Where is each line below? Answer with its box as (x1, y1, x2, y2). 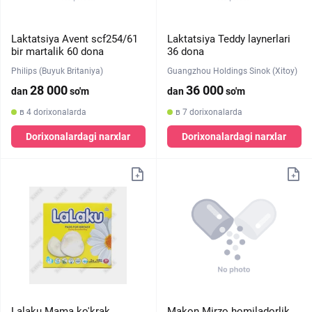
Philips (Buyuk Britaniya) (11, 66, 103, 76)
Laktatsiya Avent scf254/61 (11, 33, 138, 45)
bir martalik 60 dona (11, 45, 104, 58)
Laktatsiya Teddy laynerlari (166, 33, 290, 45)
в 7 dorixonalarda (175, 107, 242, 117)
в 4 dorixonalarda (19, 107, 86, 117)
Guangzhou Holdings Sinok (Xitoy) (166, 66, 297, 76)
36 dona (166, 45, 204, 58)
